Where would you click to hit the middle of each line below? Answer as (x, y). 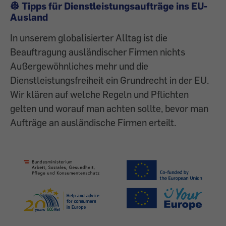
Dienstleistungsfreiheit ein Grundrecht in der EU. (109, 80)
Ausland (29, 17)
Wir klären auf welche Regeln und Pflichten (99, 94)
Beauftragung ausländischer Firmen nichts (98, 52)
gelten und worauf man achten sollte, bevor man (109, 108)
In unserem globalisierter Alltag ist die (89, 38)
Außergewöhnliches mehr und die (79, 66)
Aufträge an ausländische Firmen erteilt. (93, 123)
